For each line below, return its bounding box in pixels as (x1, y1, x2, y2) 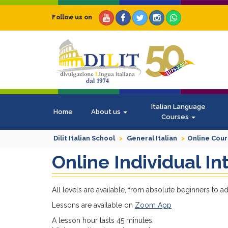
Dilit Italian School (53, 134, 115, 142)
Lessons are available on (52, 201, 135, 209)
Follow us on (52, 14, 92, 21)
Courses (161, 113, 190, 121)
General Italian (127, 134, 177, 142)
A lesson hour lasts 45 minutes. (52, 216, 154, 224)
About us (91, 108, 122, 116)
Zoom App (135, 201, 172, 209)
